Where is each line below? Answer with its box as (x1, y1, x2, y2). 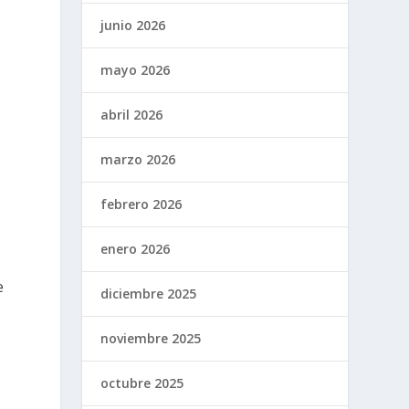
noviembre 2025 (100, 329, 202, 347)
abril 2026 (100, 105, 163, 123)
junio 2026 (100, 16, 166, 34)
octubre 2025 (100, 373, 184, 392)
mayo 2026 (100, 60, 171, 79)
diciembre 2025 (100, 284, 197, 302)
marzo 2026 (100, 150, 176, 168)
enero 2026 (100, 239, 171, 257)
